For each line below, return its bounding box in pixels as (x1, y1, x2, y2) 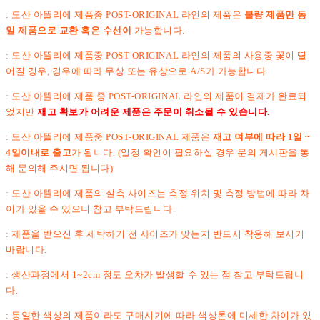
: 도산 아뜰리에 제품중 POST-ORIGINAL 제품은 (6, 131, 213, 142)
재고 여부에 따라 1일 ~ (212, 131, 311, 142)
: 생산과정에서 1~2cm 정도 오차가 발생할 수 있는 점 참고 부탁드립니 (6, 269, 304, 280)
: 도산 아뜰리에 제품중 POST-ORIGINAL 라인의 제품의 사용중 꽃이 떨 (6, 49, 307, 61)
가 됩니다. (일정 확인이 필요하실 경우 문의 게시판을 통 (71, 146, 310, 158)
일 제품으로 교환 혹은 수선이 (6, 24, 132, 36)
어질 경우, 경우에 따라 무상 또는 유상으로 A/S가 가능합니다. (6, 65, 269, 76)
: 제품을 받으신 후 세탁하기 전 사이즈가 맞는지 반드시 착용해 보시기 (6, 228, 305, 239)
